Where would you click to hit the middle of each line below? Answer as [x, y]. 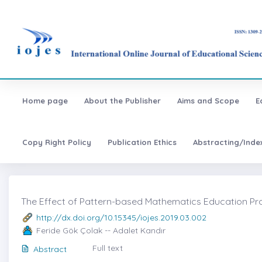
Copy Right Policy [56, 142]
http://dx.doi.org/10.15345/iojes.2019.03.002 [121, 217]
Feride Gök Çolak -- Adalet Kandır [101, 230]
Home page [45, 100]
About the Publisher [122, 100]
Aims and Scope [208, 100]
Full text [108, 248]
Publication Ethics [142, 142]
